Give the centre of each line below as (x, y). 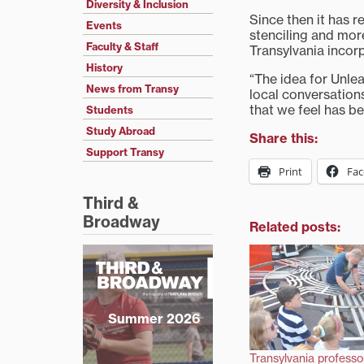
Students (110, 110)
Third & (111, 204)
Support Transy (125, 152)
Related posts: (295, 227)
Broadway (121, 222)
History (104, 68)
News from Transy (132, 89)
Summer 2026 (154, 319)
